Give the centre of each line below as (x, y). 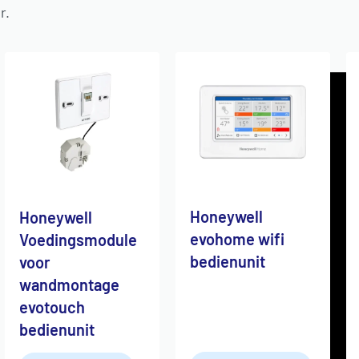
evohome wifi (237, 239)
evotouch (52, 307)
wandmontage (69, 284)
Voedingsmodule (78, 239)
